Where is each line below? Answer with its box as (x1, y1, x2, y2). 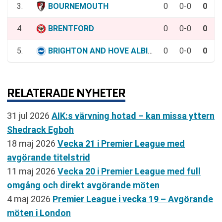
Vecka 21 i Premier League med (57, 138, 185, 149)
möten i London (7, 207, 71, 218)
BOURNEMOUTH (48, 1, 109, 11)
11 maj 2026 (7, 166, 57, 176)
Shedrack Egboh (7, 124, 74, 135)
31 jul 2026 (7, 110, 52, 121)
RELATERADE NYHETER (7, 84, 125, 102)
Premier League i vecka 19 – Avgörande (53, 193, 213, 204)
